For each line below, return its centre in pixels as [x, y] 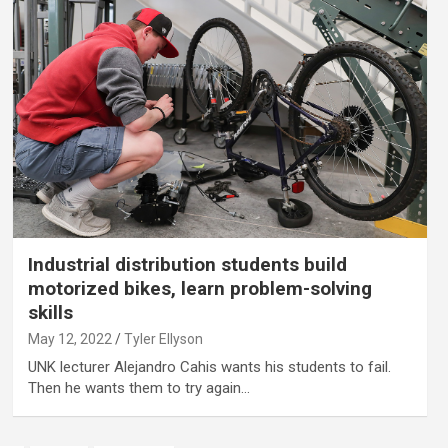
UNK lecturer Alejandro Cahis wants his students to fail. [209, 367]
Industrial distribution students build [187, 265]
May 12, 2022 [69, 339]
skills [50, 313]
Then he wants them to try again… [138, 388]
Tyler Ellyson [163, 339]
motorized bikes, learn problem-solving [199, 289]
